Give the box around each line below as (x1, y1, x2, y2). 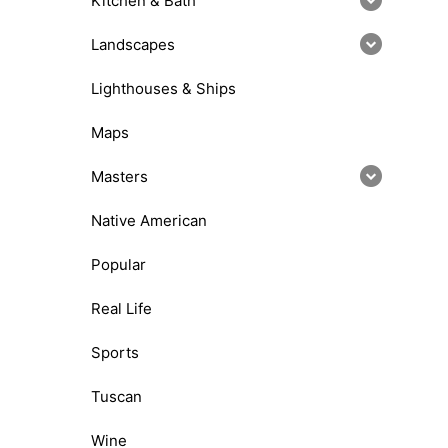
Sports (91, 342, 139, 362)
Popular (91, 254, 146, 274)
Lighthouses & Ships (91, 78, 236, 98)
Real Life (91, 298, 152, 318)
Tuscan (91, 386, 142, 406)
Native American (91, 210, 207, 230)
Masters (91, 166, 148, 186)
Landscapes (91, 34, 175, 54)
